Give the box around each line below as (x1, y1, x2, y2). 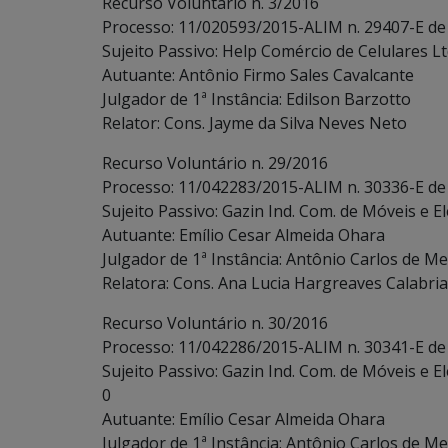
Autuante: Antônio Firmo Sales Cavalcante (102, 64, 414, 86)
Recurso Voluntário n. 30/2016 (102, 312, 328, 334)
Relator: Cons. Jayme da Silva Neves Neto (102, 112, 407, 134)
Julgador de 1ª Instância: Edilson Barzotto (102, 88, 411, 110)
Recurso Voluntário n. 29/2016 (102, 152, 328, 174)
